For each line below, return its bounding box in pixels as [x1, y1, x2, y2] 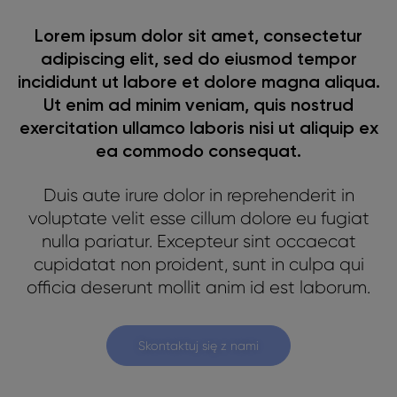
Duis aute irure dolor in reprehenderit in [43, 184, 354, 206]
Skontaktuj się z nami [138, 338, 259, 353]
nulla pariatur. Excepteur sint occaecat [41, 230, 356, 252]
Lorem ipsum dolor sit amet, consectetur [35, 24, 362, 46]
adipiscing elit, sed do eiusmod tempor [40, 47, 357, 69]
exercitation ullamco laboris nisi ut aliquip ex [19, 116, 378, 138]
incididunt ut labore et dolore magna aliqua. [17, 70, 380, 92]
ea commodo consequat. [96, 139, 301, 161]
